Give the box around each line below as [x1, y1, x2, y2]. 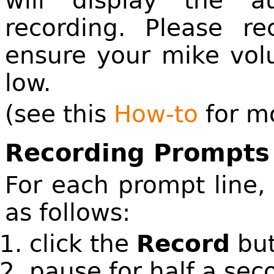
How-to [114, 100, 198, 128]
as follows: [5, 198, 130, 226]
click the [29, 230, 136, 258]
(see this [5, 100, 114, 128]
